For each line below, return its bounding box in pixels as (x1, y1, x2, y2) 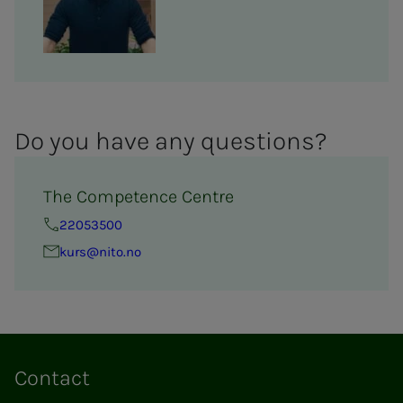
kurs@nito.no (59, 243, 141, 260)
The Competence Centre (43, 185, 234, 207)
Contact (14, 364, 90, 390)
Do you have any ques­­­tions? (14, 125, 327, 156)
